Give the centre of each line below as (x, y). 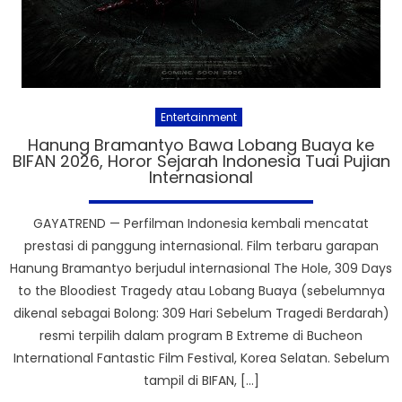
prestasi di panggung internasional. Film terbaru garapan (201, 245)
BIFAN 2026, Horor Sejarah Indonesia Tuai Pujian (201, 161)
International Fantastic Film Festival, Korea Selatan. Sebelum (201, 358)
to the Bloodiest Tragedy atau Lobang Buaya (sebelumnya (201, 290)
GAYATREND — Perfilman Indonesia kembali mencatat (201, 223)
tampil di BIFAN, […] (201, 380)
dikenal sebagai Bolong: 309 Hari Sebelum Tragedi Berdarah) (201, 313)
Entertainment (199, 117)
